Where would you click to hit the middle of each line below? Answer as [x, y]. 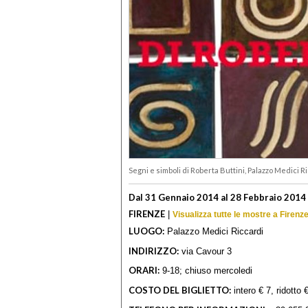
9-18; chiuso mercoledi [206, 271]
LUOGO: [146, 231]
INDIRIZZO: [154, 251]
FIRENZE [147, 213]
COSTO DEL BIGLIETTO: [180, 290]
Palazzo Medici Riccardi [214, 232]
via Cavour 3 [205, 251]
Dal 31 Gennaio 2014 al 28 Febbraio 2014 [217, 197]
